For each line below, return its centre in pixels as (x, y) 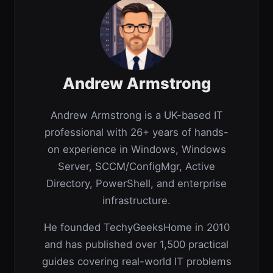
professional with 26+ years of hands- (136, 132)
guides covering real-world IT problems (136, 262)
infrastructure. (136, 200)
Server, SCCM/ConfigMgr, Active (136, 166)
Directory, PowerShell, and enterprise (136, 183)
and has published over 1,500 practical (136, 245)
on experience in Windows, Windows (136, 149)
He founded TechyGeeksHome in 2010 (136, 228)
